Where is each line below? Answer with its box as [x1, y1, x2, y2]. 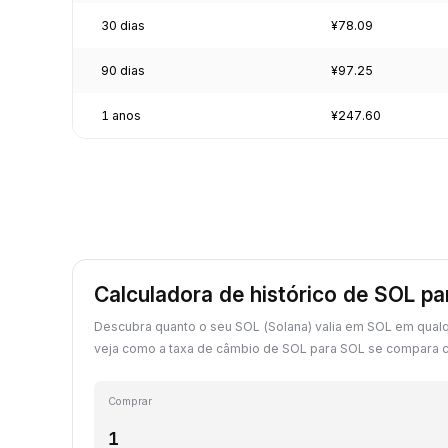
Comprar [108, 394, 152, 408]
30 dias [101, 17, 145, 33]
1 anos [101, 107, 141, 123]
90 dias [101, 62, 145, 78]
